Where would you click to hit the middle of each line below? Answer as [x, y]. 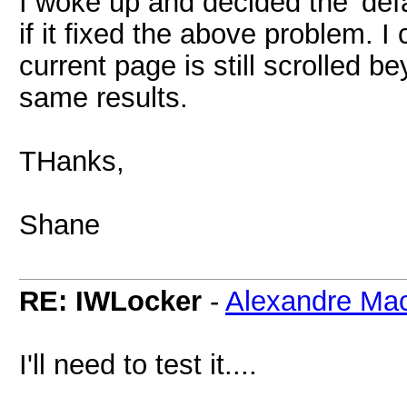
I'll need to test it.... [138, 364]
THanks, [72, 161]
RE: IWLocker [110, 301]
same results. [104, 97]
